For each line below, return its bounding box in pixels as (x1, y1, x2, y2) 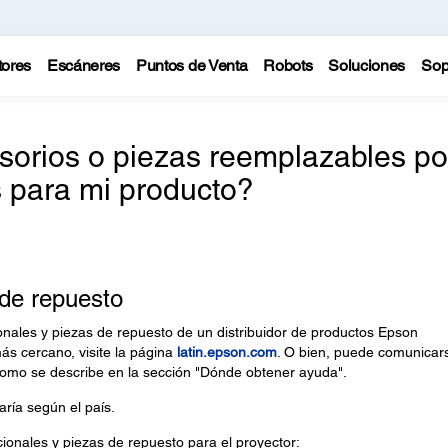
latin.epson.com (176, 344, 277, 360)
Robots (263, 56, 313, 75)
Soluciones (328, 56, 406, 75)
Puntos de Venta (136, 56, 248, 75)
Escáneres (46, 56, 121, 75)
